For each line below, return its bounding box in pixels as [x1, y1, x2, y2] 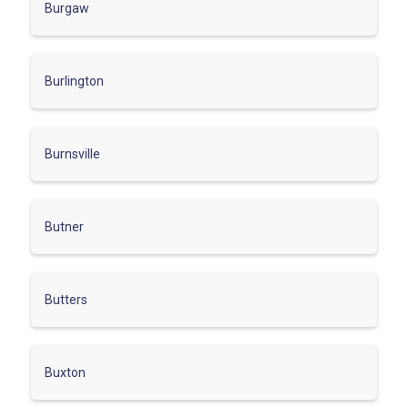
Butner [45, 219, 84, 234]
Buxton [45, 364, 86, 380]
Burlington [45, 73, 104, 88]
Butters [45, 291, 87, 307]
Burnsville [45, 146, 100, 161]
